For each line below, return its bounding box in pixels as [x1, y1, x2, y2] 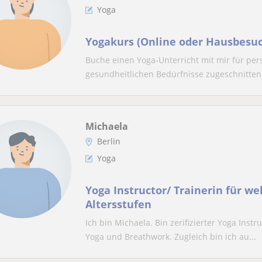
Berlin [97, 136, 120, 147]
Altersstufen [85, 197, 151, 211]
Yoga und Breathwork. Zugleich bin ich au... [85, 231, 256, 242]
